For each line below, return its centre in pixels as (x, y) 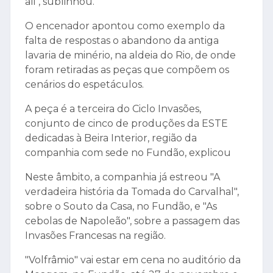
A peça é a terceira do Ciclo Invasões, (113, 109)
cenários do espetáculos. (84, 85)
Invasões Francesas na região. (95, 236)
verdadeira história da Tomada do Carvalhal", (132, 192)
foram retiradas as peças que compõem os (127, 70)
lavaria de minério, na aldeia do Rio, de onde (130, 55)
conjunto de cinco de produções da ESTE (126, 124)
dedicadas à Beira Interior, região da (111, 138)
